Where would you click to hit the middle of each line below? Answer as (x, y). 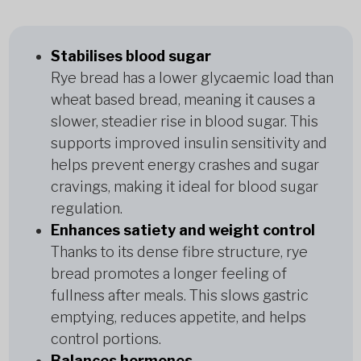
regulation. (86, 208)
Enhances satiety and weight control (183, 230)
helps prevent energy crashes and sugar (185, 165)
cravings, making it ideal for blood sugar (184, 187)
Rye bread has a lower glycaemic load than (192, 78)
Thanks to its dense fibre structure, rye (179, 252)
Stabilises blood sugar (131, 56)
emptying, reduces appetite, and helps (178, 317)
